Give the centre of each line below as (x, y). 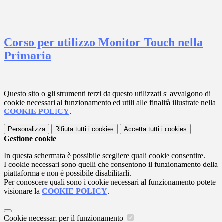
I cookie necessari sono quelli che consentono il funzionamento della (111, 164)
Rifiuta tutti (71, 129)
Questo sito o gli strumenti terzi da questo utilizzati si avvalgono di (107, 93)
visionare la (23, 191)
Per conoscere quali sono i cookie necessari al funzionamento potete (110, 182)
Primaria (28, 55)
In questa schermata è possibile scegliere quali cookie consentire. (105, 155)
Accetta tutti (141, 129)
